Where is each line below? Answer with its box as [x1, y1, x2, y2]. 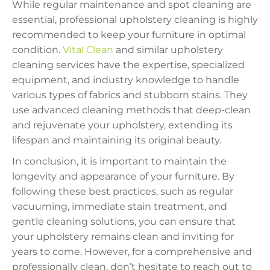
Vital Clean [63, 44, 113, 56]
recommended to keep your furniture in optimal [12, 29, 246, 41]
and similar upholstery [113, 44, 223, 56]
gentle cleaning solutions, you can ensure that [12, 216, 236, 228]
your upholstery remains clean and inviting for [12, 231, 234, 243]
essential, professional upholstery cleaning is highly [12, 14, 258, 26]
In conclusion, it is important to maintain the [12, 155, 227, 168]
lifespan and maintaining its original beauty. [12, 134, 221, 146]
